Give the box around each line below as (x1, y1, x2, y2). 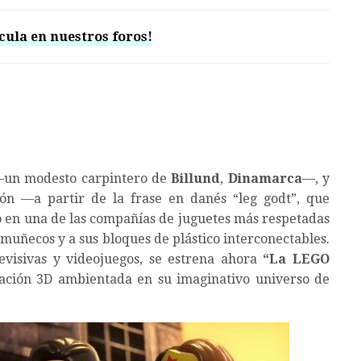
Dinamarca (227, 171, 302, 187)
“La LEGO (263, 251, 330, 268)
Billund (171, 171, 221, 187)
